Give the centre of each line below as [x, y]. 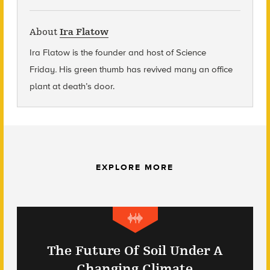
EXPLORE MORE [135, 167]
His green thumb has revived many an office [146, 69]
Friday [42, 69]
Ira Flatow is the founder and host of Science [118, 52]
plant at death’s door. [72, 86]
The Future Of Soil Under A [135, 250]
